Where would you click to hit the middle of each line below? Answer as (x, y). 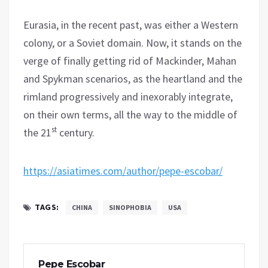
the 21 (37, 132)
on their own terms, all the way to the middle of (130, 114)
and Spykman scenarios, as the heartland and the (133, 78)
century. (76, 132)
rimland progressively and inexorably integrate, (128, 96)
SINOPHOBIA (130, 207)
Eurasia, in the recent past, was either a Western (131, 25)
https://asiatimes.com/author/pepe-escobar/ (123, 170)
